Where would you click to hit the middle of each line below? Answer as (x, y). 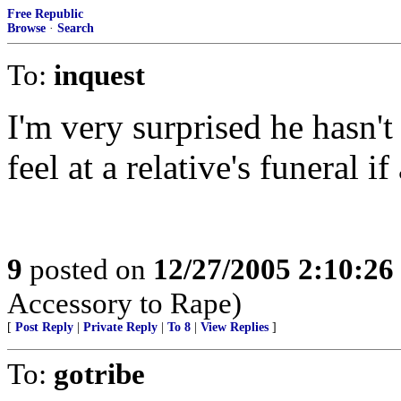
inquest (99, 75)
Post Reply (44, 327)
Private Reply (120, 327)
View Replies (235, 327)
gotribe (99, 374)
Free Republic (45, 14)
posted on (88, 269)
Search (76, 28)
